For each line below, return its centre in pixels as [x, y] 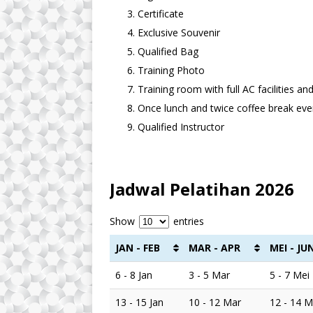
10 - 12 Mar [215, 302]
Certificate [161, 13]
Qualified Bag [168, 51]
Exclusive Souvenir [179, 32]
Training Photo [171, 70]
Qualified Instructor [181, 126]
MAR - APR [214, 247]
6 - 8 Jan [134, 275]
